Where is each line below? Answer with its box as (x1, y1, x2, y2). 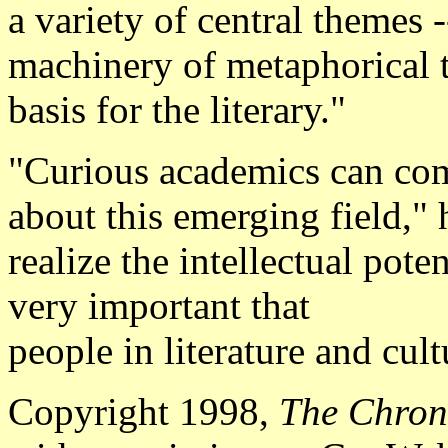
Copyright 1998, (8, 390, 279, 433)
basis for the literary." (8, 88, 346, 131)
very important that (8, 284, 310, 327)
